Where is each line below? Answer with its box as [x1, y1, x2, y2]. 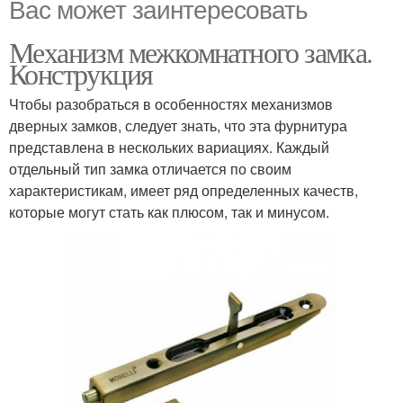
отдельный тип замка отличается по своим [9, 158, 291, 179]
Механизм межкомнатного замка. [9, 32, 372, 71]
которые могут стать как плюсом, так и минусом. [9, 201, 329, 222]
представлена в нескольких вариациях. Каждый [9, 137, 329, 157]
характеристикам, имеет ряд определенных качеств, [9, 180, 358, 201]
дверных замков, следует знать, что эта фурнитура [9, 115, 347, 136]
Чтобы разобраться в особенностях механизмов [9, 94, 333, 114]
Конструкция [9, 54, 153, 93]
